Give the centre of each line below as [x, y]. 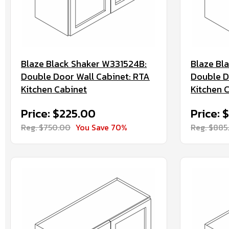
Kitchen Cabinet [54, 89]
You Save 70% [101, 127]
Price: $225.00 [58, 114]
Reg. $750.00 [46, 127]
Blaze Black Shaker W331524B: [84, 64]
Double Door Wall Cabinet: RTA [85, 76]
